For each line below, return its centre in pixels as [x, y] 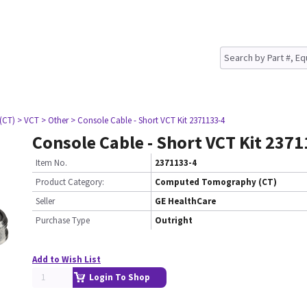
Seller [45, 201]
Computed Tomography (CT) [216, 182]
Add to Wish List [66, 259]
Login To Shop [120, 277]
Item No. [51, 163]
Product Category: [70, 182]
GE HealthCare [185, 201]
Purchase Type [63, 220]
